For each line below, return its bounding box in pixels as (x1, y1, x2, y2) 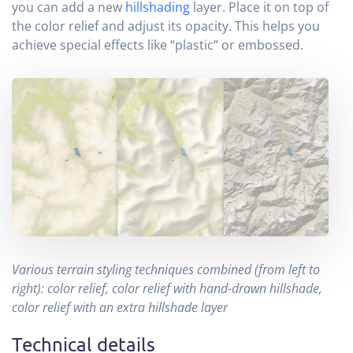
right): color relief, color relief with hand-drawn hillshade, (12, 280, 322, 297)
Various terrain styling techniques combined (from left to (12, 261, 320, 278)
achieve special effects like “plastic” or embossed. (12, 35, 303, 54)
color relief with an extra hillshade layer (12, 299, 228, 316)
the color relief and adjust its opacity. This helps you (12, 17, 320, 35)
